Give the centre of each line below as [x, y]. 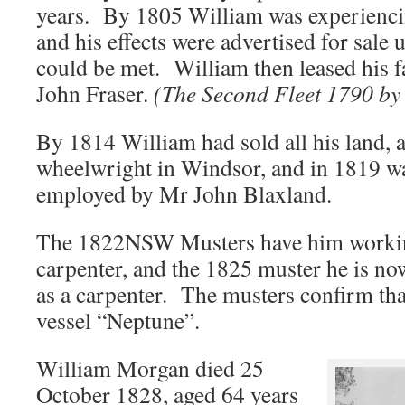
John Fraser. [95, 93]
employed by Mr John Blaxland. [184, 193]
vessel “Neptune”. [118, 320]
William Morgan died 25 [150, 368]
